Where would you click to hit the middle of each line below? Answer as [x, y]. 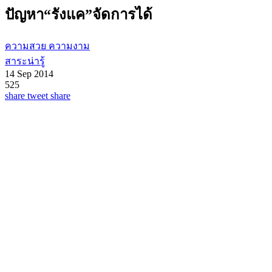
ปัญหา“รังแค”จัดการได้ [79, 14]
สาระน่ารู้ [25, 61]
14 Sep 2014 [29, 73]
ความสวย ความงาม [47, 46]
